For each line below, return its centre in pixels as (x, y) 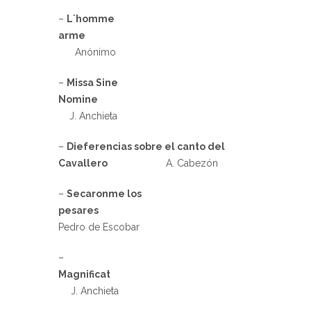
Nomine (78, 100)
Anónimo (87, 52)
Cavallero (83, 163)
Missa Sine (92, 83)
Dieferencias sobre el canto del (146, 147)
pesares (78, 211)
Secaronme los (104, 194)
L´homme (91, 19)
